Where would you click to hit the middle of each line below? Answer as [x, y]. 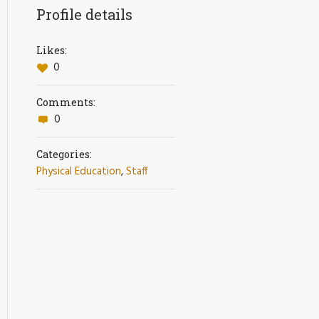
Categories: [64, 154]
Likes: [52, 50]
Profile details [84, 14]
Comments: [66, 102]
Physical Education [79, 172]
